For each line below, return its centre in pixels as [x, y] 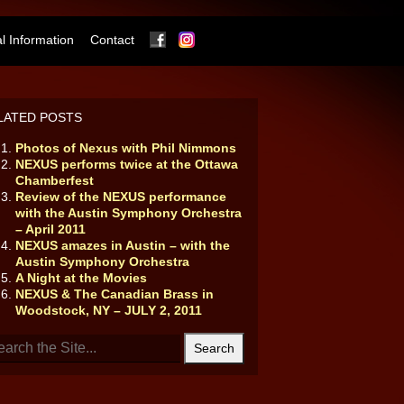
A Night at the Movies [81, 278]
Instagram [234, 39]
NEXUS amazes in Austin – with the [122, 245]
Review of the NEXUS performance [120, 197]
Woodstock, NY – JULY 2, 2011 [108, 310]
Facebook [205, 39]
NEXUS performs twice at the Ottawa [126, 164]
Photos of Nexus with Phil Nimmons [125, 148]
